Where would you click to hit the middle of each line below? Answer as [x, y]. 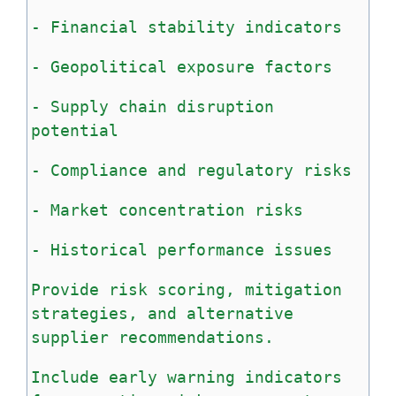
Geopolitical [109, 66]
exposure [216, 66]
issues [303, 249]
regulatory [245, 170]
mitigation [293, 289]
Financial [94, 27]
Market [80, 209]
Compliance [99, 170]
